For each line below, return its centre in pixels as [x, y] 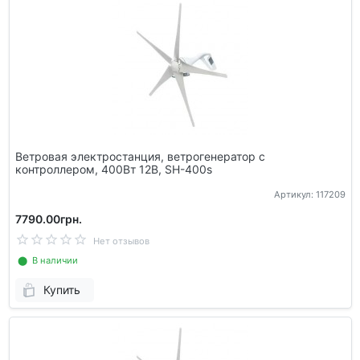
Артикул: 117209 [309, 194]
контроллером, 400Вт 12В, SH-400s [113, 170]
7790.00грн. [48, 219]
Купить [61, 290]
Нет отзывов [121, 241]
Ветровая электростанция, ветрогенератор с [140, 157]
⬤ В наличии [46, 260]
